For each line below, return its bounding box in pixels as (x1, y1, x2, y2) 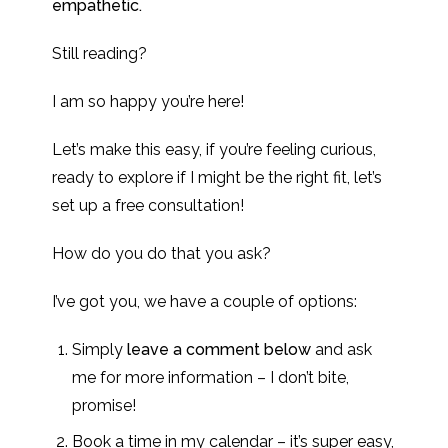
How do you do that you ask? (52, 244, 272, 263)
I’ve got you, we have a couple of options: (52, 292, 358, 311)
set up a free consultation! (52, 196, 245, 215)
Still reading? (52, 44, 148, 63)
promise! (72, 396, 137, 415)
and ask (311, 340, 373, 359)
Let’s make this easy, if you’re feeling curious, (52, 140, 377, 159)
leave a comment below (127, 340, 312, 359)
